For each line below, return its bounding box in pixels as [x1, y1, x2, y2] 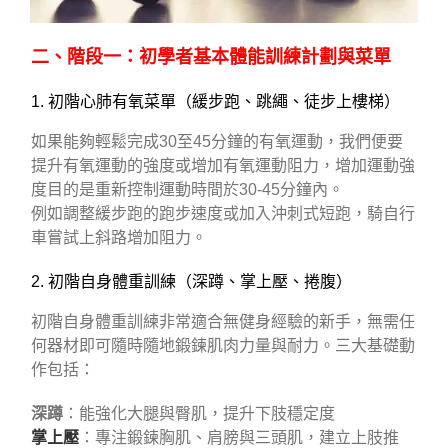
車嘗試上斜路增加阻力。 [31, 229, 207, 247]
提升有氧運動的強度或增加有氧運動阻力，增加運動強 [31, 157, 415, 175]
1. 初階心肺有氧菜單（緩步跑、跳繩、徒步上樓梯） [31, 93, 400, 111]
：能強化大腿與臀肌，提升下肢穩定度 [63, 405, 335, 423]
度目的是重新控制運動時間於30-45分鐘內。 [31, 181, 344, 199]
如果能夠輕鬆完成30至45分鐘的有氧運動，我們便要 [31, 133, 403, 151]
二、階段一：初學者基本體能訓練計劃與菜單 [31, 46, 391, 67]
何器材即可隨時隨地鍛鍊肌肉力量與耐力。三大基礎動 [31, 337, 415, 355]
